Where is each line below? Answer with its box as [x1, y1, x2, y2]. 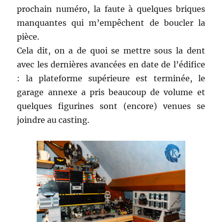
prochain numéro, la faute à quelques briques [17, 4, 205, 14]
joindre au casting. [17, 115, 90, 125]
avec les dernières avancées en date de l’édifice [17, 59, 205, 70]
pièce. [17, 32, 40, 42]
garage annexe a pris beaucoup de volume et [17, 87, 205, 98]
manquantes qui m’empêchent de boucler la [17, 18, 205, 28]
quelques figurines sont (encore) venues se [17, 101, 205, 111]
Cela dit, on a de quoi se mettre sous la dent [17, 46, 205, 56]
